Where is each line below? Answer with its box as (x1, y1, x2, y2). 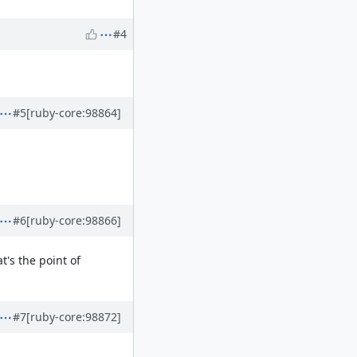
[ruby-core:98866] (26, 212, 121, 228)
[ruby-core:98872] (26, 309, 121, 325)
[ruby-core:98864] (26, 104, 121, 120)
